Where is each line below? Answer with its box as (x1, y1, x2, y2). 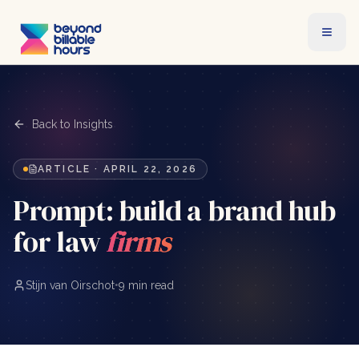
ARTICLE (38, 163, 91, 175)
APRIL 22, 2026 (103, 163, 197, 175)
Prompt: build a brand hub (13, 191, 336, 230)
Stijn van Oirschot (26, 279, 115, 292)
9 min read (119, 279, 174, 292)
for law (13, 222, 100, 261)
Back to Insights (32, 118, 113, 131)
